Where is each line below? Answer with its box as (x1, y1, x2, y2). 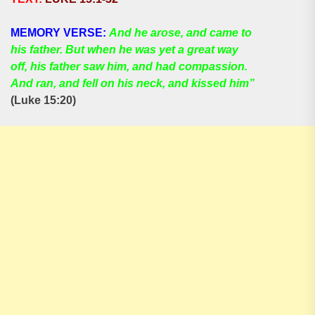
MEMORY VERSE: (11, 27, 109, 39)
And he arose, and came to (109, 27, 252, 39)
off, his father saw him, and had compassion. (11, 60, 247, 72)
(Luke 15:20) (11, 94, 76, 106)
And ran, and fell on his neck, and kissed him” (11, 77, 255, 89)
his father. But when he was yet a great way (11, 44, 238, 56)
